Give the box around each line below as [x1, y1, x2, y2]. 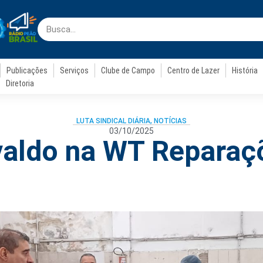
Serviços [60, 66, 89, 75]
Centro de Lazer [167, 66, 220, 75]
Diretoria [5, 79, 34, 88]
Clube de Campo [101, 66, 156, 75]
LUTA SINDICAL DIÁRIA [76, 117, 150, 125]
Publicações [6, 66, 48, 75]
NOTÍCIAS [154, 117, 187, 125]
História [232, 66, 258, 75]
